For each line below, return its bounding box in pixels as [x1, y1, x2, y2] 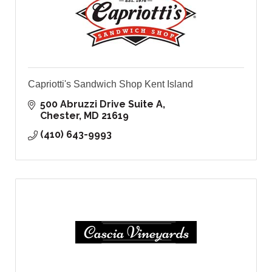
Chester [40, 110, 79, 122]
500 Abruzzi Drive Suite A [40, 98, 163, 110]
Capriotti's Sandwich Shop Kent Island [28, 79, 193, 90]
